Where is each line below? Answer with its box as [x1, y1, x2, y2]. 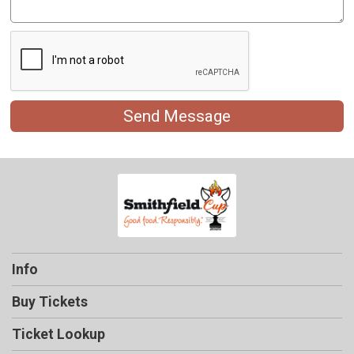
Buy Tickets [12, 294, 88, 311]
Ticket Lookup [12, 326, 105, 343]
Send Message [123, 107, 231, 126]
